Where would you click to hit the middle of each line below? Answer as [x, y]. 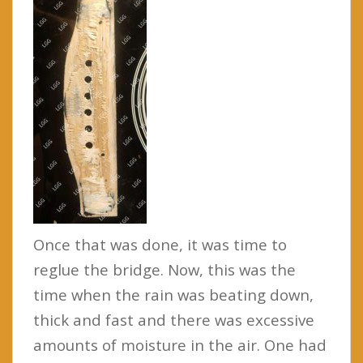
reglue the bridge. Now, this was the [164, 269]
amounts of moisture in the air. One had [180, 344]
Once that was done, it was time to [160, 244]
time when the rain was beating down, [173, 294]
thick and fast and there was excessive [174, 319]
